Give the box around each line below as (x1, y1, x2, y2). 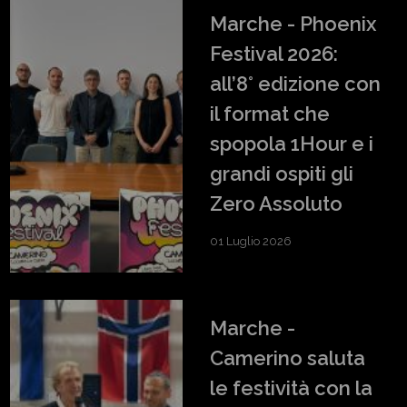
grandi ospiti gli (210, 161, 353, 185)
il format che (210, 101, 330, 125)
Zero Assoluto (210, 191, 342, 215)
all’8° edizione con (210, 71, 381, 95)
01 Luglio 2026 (210, 233, 292, 248)
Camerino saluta (210, 345, 365, 370)
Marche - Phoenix (210, 11, 376, 35)
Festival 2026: (210, 41, 338, 65)
